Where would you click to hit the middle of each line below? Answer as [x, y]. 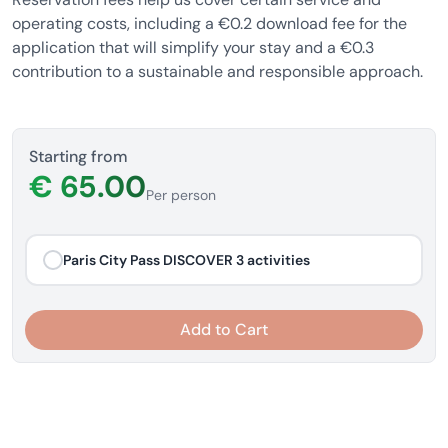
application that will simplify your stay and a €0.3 [193, 47]
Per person [181, 195]
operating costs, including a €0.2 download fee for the [209, 23]
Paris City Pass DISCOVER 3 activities [186, 259]
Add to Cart [224, 329]
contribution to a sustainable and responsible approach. [217, 71]
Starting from [78, 156]
